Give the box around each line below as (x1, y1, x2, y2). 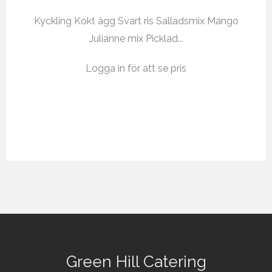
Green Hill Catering (66, 252, 206, 271)
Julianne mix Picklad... (89, 32, 183, 44)
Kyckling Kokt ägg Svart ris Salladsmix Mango (33, 15, 239, 27)
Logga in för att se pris (86, 62, 186, 74)
